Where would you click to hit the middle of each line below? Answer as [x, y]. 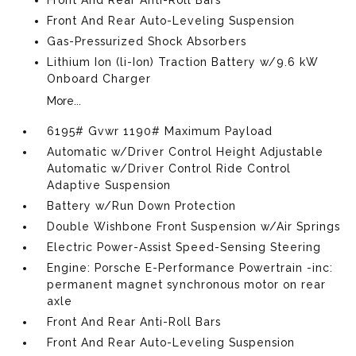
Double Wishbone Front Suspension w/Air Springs [194, 226]
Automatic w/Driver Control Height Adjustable [186, 152]
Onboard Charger [99, 79]
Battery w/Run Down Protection [142, 206]
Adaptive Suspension [109, 185]
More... [64, 101]
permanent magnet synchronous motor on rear [187, 284]
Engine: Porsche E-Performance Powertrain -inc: [190, 268]
